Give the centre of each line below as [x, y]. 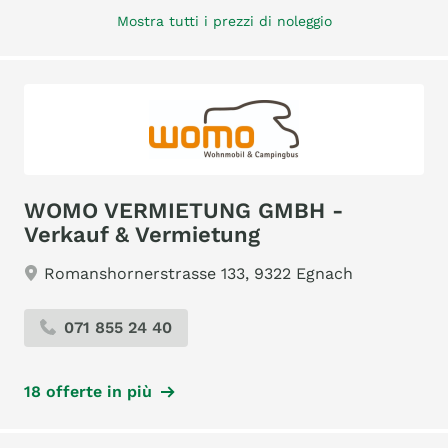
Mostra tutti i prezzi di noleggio [224, 21]
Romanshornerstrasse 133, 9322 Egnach [198, 273]
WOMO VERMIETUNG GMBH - [183, 210]
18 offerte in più [88, 391]
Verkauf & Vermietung [142, 234]
